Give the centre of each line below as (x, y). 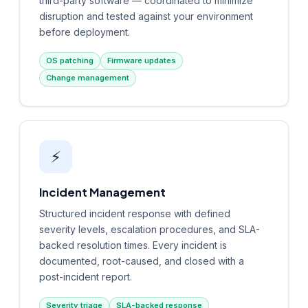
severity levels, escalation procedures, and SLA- (150, 229)
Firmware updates (142, 60)
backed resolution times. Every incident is (133, 245)
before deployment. (85, 32)
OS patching (70, 60)
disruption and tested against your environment (146, 16)
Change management (88, 77)
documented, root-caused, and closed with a (142, 261)
